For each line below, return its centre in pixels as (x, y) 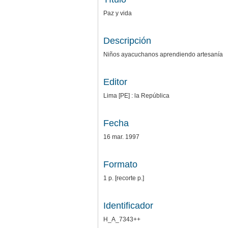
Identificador (128, 205)
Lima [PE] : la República (136, 95)
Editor (115, 82)
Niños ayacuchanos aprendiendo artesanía (163, 54)
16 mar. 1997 (121, 137)
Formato (120, 164)
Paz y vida (118, 13)
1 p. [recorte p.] (124, 178)
